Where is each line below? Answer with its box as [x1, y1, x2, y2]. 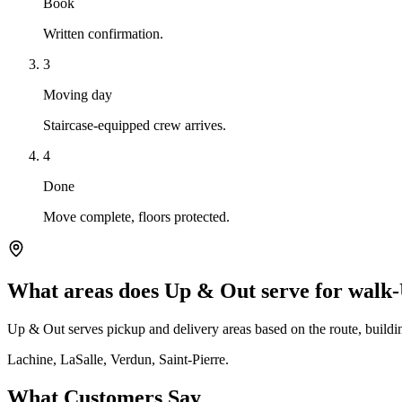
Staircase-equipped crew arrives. [43, 117, 226, 133]
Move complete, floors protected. [43, 208, 230, 224]
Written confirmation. [43, 25, 163, 41]
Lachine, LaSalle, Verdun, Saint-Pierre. [7, 351, 229, 367]
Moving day [43, 86, 112, 102]
